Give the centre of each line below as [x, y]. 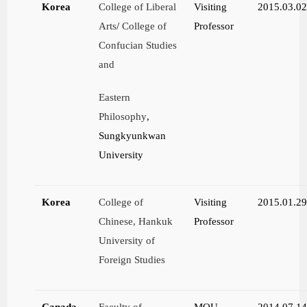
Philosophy [123, 116]
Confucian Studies [138, 45]
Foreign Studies [132, 260]
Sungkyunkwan [133, 136]
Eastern [115, 97]
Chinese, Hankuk [136, 221]
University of [127, 241]
